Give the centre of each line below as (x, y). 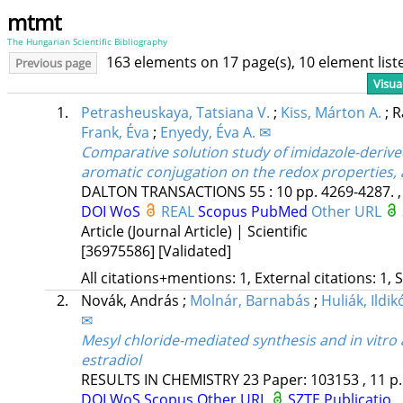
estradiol (111, 360)
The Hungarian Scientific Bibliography (87, 41)
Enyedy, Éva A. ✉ (215, 133)
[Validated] (194, 251)
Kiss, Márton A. (331, 113)
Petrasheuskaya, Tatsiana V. (175, 113)
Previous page (53, 63)
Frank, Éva (115, 133)
